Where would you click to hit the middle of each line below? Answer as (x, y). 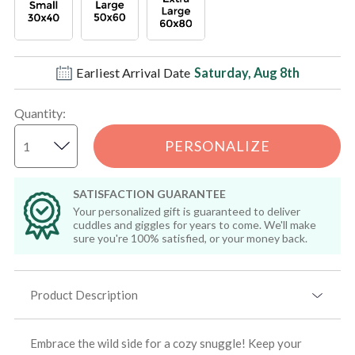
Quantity (38, 113)
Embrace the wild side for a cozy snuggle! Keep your (166, 344)
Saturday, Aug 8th (246, 73)
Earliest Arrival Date (133, 73)
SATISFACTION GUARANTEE (150, 193)
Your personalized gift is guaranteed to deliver (187, 211)
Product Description (84, 295)
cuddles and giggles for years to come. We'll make (195, 224)
